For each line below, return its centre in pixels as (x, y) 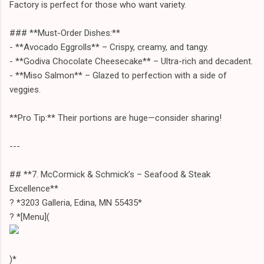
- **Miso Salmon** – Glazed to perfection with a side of (118, 75)
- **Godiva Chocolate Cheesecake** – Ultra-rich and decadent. (131, 61)
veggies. (25, 89)
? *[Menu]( (29, 217)
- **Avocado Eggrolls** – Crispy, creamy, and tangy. (109, 47)
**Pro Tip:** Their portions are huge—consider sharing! (115, 118)
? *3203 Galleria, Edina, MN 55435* (76, 202)
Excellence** (34, 188)
